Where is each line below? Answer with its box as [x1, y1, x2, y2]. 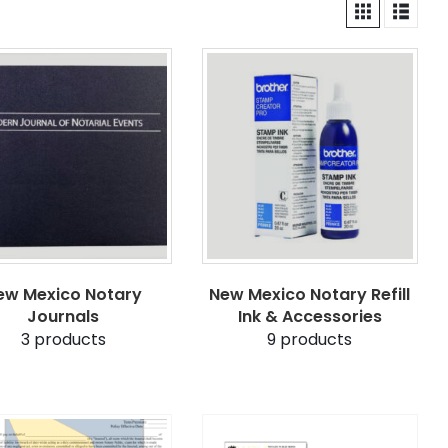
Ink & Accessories [237, 305, 382, 329]
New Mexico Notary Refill [209, 283, 411, 307]
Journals [27, 305, 100, 329]
